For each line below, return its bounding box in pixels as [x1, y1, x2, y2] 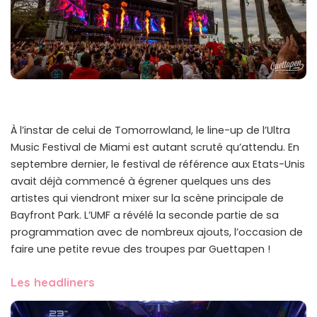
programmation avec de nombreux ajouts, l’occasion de [11, 225, 303, 240]
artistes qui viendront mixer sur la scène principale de [11, 191, 284, 206]
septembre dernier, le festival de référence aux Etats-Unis [11, 157, 305, 172]
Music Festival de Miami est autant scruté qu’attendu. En [11, 140, 299, 155]
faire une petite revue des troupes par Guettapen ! [11, 242, 270, 257]
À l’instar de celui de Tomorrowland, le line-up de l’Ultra [11, 123, 290, 138]
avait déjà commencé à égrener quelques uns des [11, 174, 271, 189]
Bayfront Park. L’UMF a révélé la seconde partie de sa [11, 208, 279, 223]
